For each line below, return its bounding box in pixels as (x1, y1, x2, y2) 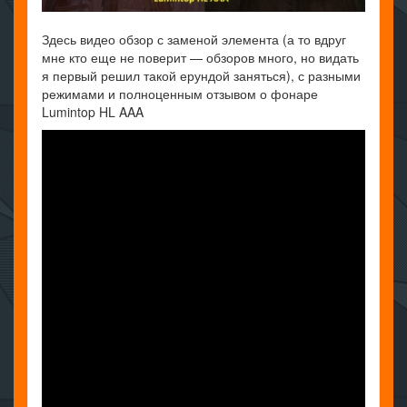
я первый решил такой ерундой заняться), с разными (42, 66, 361, 85)
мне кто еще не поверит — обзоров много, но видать (42, 48, 359, 67)
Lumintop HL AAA (42, 103, 144, 122)
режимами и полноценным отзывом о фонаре (42, 84, 318, 104)
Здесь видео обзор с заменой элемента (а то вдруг (42, 30, 346, 49)
